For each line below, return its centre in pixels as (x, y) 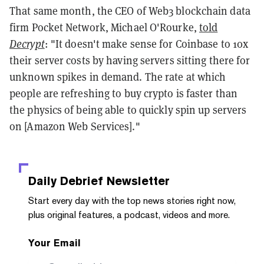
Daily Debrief (66, 181)
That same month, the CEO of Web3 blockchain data (130, 11)
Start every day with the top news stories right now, (132, 200)
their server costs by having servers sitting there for (130, 60)
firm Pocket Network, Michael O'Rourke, (104, 27)
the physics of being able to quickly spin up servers (128, 110)
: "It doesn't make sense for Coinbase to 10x (146, 44)
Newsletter (136, 181)
